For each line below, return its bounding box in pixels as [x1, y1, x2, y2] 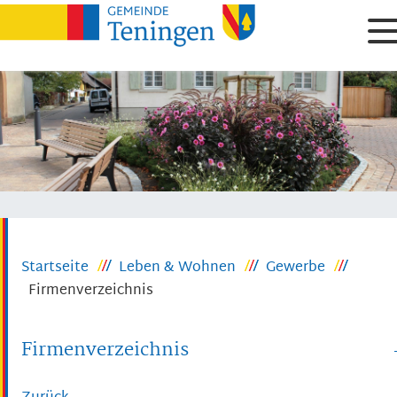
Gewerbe [266, 255, 325, 282]
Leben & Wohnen [119, 255, 236, 282]
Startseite [21, 255, 89, 282]
